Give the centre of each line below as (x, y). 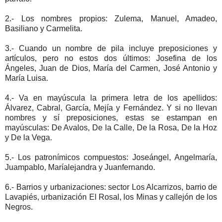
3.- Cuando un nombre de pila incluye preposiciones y (111, 48)
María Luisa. (27, 78)
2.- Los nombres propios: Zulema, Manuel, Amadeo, (111, 18)
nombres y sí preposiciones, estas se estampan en (111, 117)
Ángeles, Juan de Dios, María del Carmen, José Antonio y (111, 68)
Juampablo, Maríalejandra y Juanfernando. (80, 167)
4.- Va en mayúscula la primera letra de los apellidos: (111, 98)
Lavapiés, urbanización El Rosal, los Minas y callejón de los (111, 197)
